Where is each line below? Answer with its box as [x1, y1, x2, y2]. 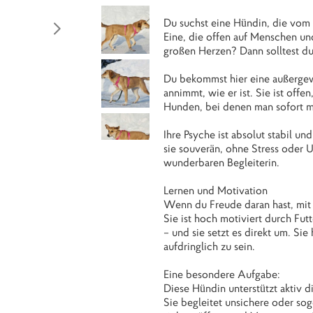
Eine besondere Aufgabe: [163, 267, 280, 282]
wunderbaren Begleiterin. [163, 155, 279, 170]
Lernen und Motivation [163, 183, 268, 198]
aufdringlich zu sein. [163, 239, 255, 254]
